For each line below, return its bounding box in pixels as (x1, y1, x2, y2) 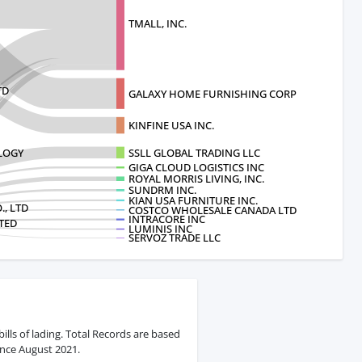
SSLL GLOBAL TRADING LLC (128, 145, 260, 160)
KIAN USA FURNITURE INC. (128, 192, 258, 208)
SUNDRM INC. (128, 183, 196, 198)
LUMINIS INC (128, 221, 192, 237)
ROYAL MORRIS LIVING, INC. (128, 171, 264, 187)
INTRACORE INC (128, 212, 205, 227)
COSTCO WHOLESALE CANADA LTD (128, 202, 297, 217)
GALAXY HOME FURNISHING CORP (128, 86, 297, 101)
